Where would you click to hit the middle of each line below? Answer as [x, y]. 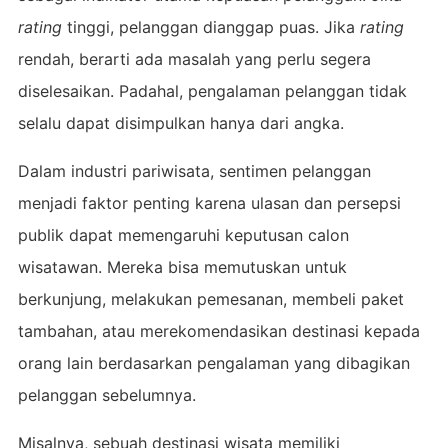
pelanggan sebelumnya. [106, 394]
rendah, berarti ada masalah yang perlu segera [194, 58]
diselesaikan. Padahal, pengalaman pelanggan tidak [212, 90]
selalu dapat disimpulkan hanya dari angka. [180, 122]
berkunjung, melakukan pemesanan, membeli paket [210, 298]
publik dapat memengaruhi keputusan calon [183, 234]
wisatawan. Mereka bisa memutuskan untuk [182, 266]
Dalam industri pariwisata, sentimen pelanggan [194, 170]
